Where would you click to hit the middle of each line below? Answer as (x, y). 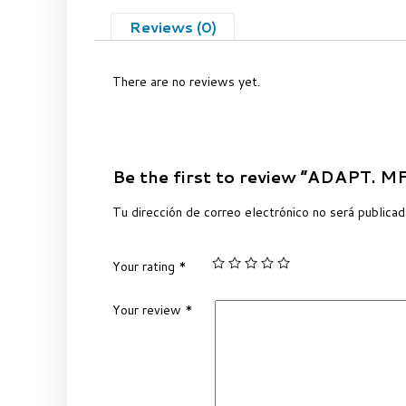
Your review (149, 309)
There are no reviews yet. (187, 82)
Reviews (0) (173, 26)
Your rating (146, 267)
